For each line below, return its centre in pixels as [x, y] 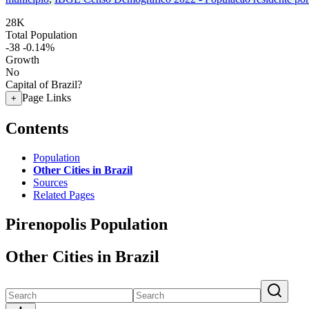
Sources [50, 182]
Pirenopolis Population [87, 224]
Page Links [47, 98]
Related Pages [64, 195]
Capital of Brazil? [44, 84]
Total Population [41, 35]
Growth [22, 60]
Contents [37, 128]
